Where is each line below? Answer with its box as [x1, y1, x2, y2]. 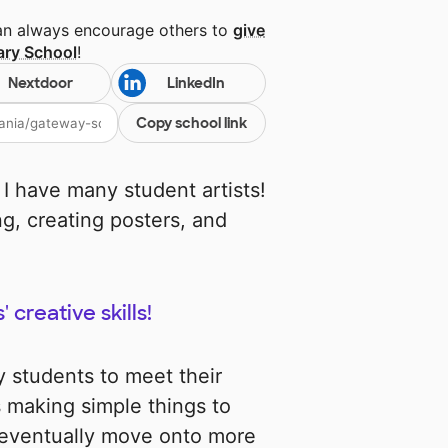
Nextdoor [7, 74, 73, 93]
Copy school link [136, 114, 248, 133]
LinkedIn [166, 74, 225, 93]
